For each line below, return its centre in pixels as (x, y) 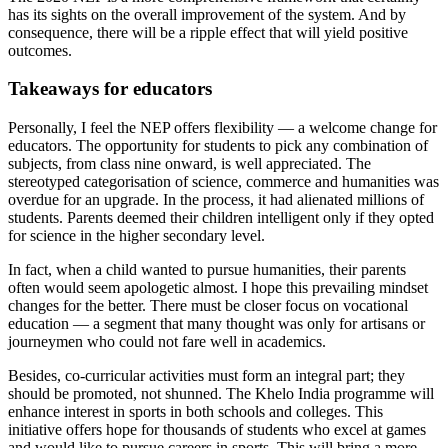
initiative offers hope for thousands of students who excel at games (217, 430)
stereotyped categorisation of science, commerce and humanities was (223, 182)
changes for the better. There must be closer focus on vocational (208, 306)
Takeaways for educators (110, 89)
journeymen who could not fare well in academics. (167, 342)
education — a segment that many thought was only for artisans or (216, 324)
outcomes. (40, 50)
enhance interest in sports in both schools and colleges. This (195, 412)
